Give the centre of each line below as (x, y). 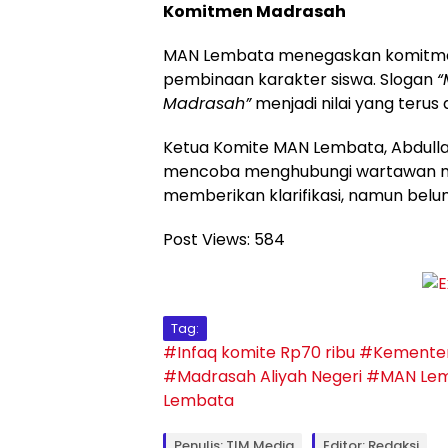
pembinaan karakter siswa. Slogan (300, 79)
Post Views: (206, 239)
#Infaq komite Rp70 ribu (259, 353)
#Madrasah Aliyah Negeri (262, 377)
